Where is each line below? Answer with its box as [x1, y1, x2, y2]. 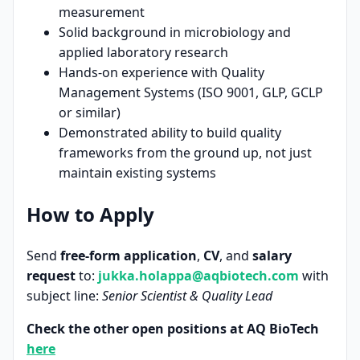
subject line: [27, 286, 102, 305]
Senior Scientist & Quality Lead [102, 286, 272, 305]
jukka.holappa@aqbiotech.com [98, 266, 299, 284]
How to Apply [27, 200, 154, 227]
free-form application [60, 246, 197, 264]
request [27, 266, 76, 284]
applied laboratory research [59, 43, 228, 62]
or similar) [59, 104, 121, 122]
